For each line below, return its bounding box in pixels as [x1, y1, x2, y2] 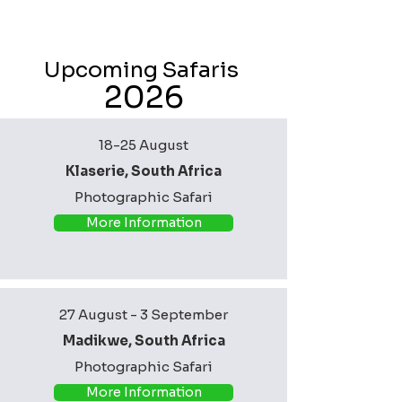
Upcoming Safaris [44, 56, 243, 83]
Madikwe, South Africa [62, 331, 225, 349]
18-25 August [99, 135, 188, 153]
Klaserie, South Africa [66, 162, 222, 179]
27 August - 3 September [59, 305, 228, 323]
